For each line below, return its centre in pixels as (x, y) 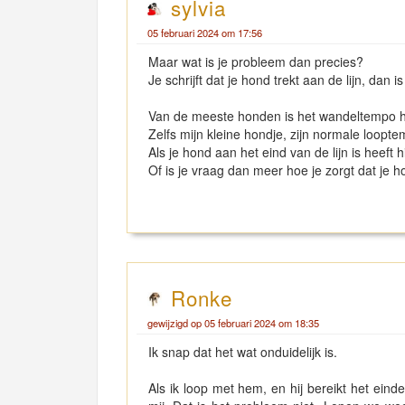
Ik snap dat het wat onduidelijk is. (245, 352)
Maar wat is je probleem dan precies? (256, 61)
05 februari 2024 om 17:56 (205, 33)
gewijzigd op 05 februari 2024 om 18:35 (233, 323)
